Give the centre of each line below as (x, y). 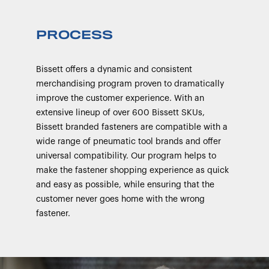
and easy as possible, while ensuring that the (125, 185)
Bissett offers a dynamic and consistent (114, 70)
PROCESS (74, 36)
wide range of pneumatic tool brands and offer (128, 142)
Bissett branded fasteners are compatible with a (132, 127)
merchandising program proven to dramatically (130, 84)
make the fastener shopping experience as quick (132, 171)
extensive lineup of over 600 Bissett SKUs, (120, 113)
